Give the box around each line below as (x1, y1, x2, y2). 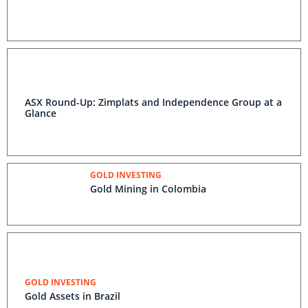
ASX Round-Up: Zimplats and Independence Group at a (25, 96, 282, 109)
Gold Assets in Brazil (25, 289, 120, 302)
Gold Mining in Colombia (90, 182, 206, 195)
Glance (25, 107, 56, 120)
